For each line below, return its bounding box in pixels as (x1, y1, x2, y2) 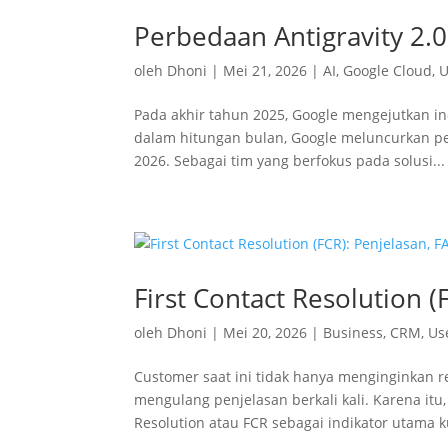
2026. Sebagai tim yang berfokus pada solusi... (134, 151, 446, 170)
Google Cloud (343, 61, 433, 80)
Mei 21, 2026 (223, 61, 308, 80)
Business (323, 323, 384, 342)
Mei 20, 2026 (223, 323, 308, 342)
